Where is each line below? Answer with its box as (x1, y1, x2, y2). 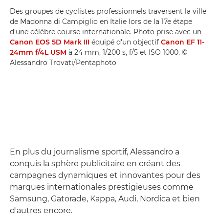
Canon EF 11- (161, 37, 204, 46)
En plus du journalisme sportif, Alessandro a (10, 147, 179, 156)
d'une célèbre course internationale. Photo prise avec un (10, 27, 201, 36)
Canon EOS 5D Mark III (10, 37, 89, 46)
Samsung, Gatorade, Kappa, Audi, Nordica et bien (10, 194, 200, 203)
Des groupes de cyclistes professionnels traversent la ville (10, 6, 206, 16)
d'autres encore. (10, 205, 72, 215)
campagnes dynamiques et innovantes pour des (10, 170, 200, 180)
